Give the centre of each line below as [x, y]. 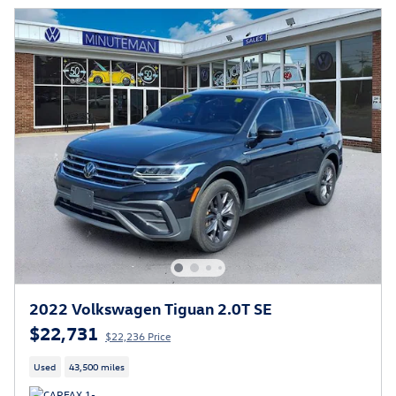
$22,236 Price [138, 336]
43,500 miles [96, 367]
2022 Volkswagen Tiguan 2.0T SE [151, 308]
